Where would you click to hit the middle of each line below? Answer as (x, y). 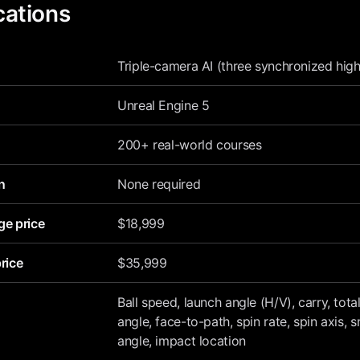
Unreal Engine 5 (164, 105)
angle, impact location (182, 341)
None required (159, 184)
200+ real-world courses (190, 145)
